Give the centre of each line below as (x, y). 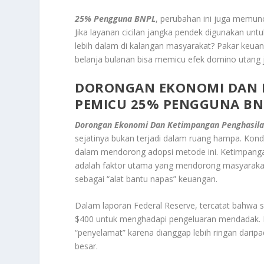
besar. (87, 246)
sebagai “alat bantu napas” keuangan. (146, 179)
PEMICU (103, 103)
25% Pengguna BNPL (115, 18)
